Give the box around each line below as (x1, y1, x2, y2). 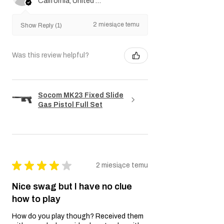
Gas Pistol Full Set (38, 100, 102, 108)
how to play (12, 193, 60, 204)
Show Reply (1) (20, 21, 62, 29)
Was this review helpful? (12, 51, 89, 59)
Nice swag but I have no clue (12, 181, 132, 191)
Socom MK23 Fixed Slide (38, 91, 123, 99)
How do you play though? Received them (12, 212, 143, 220)
